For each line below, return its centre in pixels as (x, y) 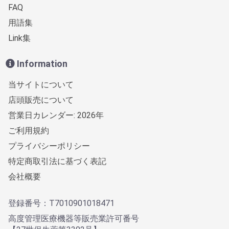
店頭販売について (41, 100)
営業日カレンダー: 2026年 (56, 115)
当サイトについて (41, 84)
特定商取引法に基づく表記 (57, 161)
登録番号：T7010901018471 (61, 203)
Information (41, 63)
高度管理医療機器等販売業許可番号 (74, 218)
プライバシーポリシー (49, 146)
